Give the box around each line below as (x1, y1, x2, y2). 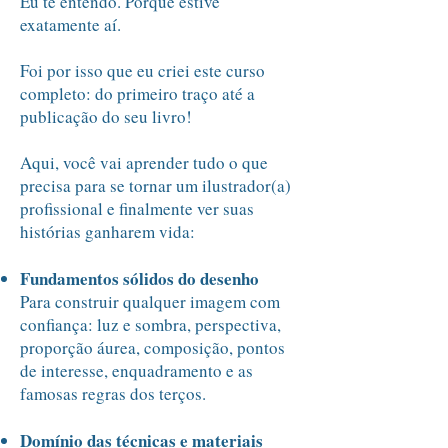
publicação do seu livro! (20, 105, 192, 128)
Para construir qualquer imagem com (20, 290, 280, 313)
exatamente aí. (20, 13, 121, 36)
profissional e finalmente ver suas (20, 197, 254, 220)
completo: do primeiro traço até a (20, 82, 255, 105)
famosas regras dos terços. (20, 382, 206, 405)
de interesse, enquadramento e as (20, 359, 253, 382)
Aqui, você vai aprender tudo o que (20, 151, 268, 174)
